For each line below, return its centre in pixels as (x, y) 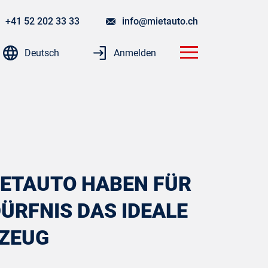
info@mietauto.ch (159, 21)
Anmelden (134, 53)
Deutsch (42, 53)
